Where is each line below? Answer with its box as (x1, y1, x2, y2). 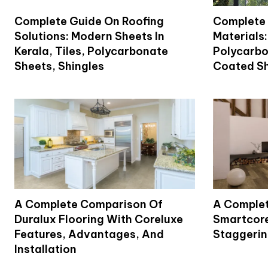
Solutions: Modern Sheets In (14, 29, 165, 43)
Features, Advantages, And (14, 227, 164, 241)
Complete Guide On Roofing (14, 14, 164, 28)
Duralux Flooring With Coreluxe (14, 212, 183, 226)
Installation (14, 242, 77, 256)
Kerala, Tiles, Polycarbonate (14, 44, 168, 58)
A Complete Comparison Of (14, 197, 163, 211)
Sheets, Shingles (14, 59, 104, 73)
